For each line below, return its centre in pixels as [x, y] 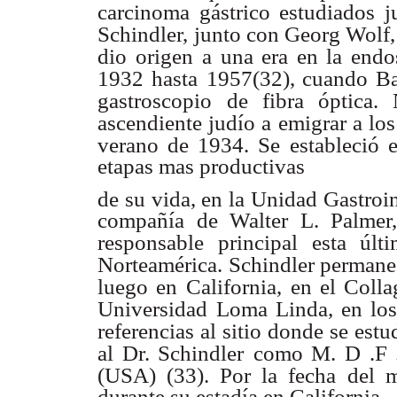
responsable [151, 243]
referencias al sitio [179, 331]
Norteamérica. [160, 265]
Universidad [152, 309]
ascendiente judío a [184, 122]
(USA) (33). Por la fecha [217, 376]
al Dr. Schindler [171, 354]
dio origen [145, 56]
